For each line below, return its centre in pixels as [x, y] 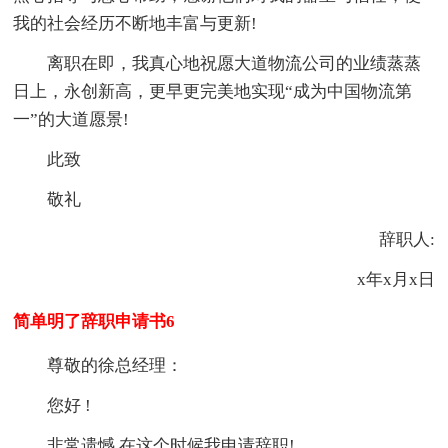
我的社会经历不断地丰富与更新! [135, 24]
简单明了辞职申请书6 [94, 322]
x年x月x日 [378, 280]
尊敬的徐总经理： [115, 366]
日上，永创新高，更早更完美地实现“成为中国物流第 [213, 92]
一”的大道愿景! [71, 120]
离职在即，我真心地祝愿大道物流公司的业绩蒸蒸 [234, 64]
